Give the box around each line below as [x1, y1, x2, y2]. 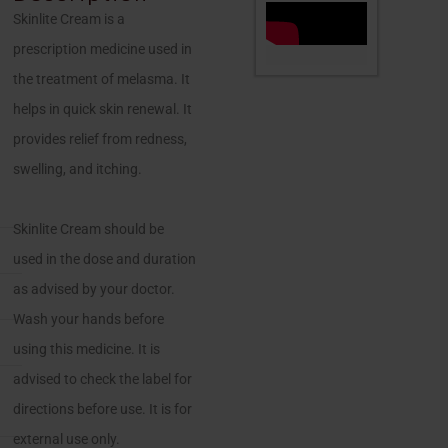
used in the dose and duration [13, 251, 197, 267]
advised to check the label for [13, 371, 193, 387]
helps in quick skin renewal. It [13, 101, 193, 117]
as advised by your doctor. [13, 281, 176, 297]
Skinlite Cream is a [13, 11, 126, 27]
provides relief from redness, [13, 131, 188, 147]
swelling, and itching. [13, 161, 143, 177]
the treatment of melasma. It [13, 71, 191, 87]
